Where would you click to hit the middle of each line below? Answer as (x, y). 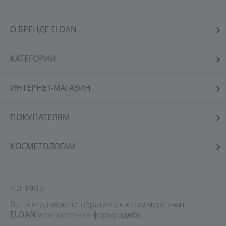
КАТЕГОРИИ (33, 59)
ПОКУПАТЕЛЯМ (40, 117)
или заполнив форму (77, 214)
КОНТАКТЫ (27, 188)
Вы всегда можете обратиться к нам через (91, 204)
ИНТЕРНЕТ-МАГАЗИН (50, 88)
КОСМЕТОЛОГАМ (43, 146)
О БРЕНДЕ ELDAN (43, 29)
